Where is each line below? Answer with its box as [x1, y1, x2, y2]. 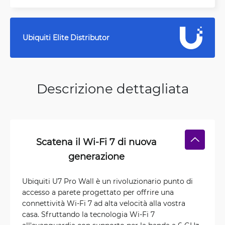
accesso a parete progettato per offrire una [22, 187, 174, 197]
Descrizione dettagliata [36, 80, 189, 97]
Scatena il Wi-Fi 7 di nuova [36, 136, 157, 148]
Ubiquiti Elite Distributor [23, 33, 109, 42]
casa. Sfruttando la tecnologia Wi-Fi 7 [22, 209, 155, 219]
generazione [68, 150, 125, 162]
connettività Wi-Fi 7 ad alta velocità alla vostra [22, 198, 185, 208]
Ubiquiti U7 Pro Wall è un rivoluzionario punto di [22, 176, 193, 186]
